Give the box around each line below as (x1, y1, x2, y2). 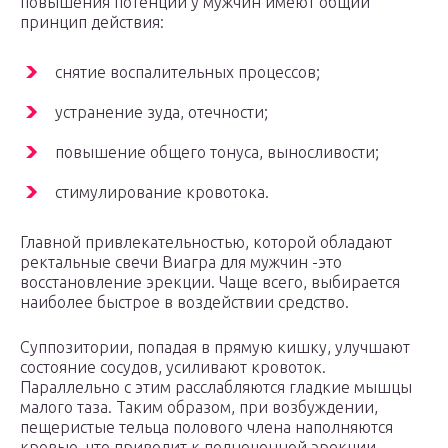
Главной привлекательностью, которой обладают (20, 233, 392, 252)
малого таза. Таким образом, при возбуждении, (20, 398, 378, 417)
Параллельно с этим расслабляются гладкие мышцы (20, 378, 412, 397)
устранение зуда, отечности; (55, 103, 268, 122)
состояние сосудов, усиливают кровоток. (20, 358, 326, 377)
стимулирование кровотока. (55, 183, 269, 202)
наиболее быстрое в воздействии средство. (20, 293, 349, 312)
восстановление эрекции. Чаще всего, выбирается (20, 273, 400, 292)
